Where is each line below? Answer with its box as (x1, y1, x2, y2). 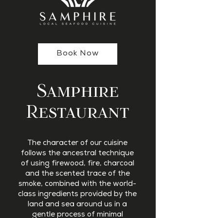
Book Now (56, 50, 99, 58)
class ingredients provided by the (18, 191, 137, 198)
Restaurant (25, 102, 129, 121)
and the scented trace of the (25, 170, 130, 178)
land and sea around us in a (28, 201, 127, 208)
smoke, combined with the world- (18, 181, 136, 188)
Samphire (36, 81, 119, 100)
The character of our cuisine (27, 140, 127, 147)
